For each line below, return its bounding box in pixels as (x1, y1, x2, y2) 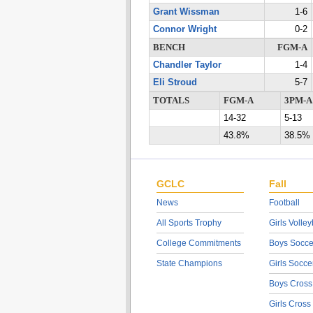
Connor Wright (152, 24, 217, 34)
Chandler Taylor (152, 60, 221, 70)
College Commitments (156, 238, 241, 248)
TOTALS (152, 96, 189, 105)
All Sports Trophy (156, 218, 221, 228)
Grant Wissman (152, 7, 219, 17)
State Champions (156, 259, 222, 268)
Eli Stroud (152, 78, 197, 87)
